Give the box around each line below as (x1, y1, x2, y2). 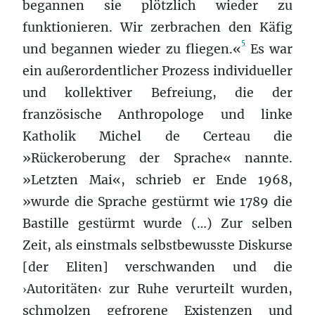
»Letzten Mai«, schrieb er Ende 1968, (22, 172, 292, 188)
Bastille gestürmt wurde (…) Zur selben (22, 215, 292, 231)
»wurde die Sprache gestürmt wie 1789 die (22, 193, 292, 210)
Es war (245, 41, 293, 57)
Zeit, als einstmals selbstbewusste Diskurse (22, 237, 292, 253)
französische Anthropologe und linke (22, 106, 292, 122)
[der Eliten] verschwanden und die (22, 259, 292, 275)
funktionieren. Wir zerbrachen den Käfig (22, 19, 292, 35)
